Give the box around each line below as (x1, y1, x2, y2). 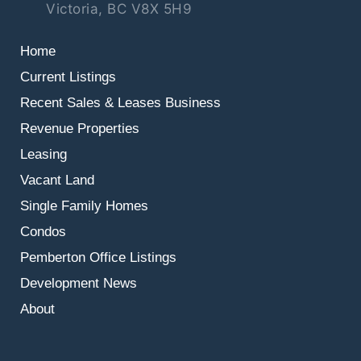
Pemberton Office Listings (20, 250, 176, 265)
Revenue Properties (20, 121, 139, 136)
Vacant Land (20, 172, 94, 188)
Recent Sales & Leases (20, 95, 161, 110)
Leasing (20, 147, 67, 162)
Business (165, 95, 221, 110)
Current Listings (20, 69, 116, 85)
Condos (20, 224, 66, 239)
